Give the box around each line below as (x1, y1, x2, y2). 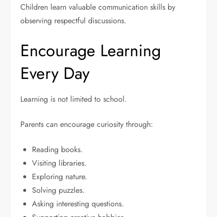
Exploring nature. (32, 171, 88, 183)
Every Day (20, 62, 90, 86)
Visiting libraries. (32, 157, 87, 169)
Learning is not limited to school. (20, 93, 127, 105)
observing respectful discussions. (20, 15, 127, 27)
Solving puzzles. (32, 185, 85, 196)
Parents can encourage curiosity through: (20, 119, 154, 130)
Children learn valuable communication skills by (20, 1, 176, 13)
